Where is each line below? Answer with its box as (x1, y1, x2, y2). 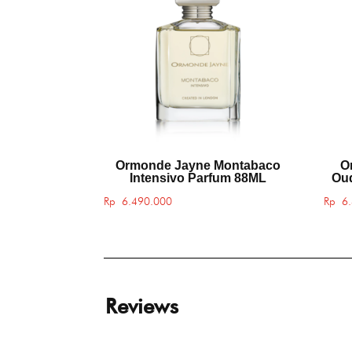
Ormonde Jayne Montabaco (115, 159, 280, 173)
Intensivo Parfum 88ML (129, 171, 266, 185)
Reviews (105, 294, 179, 319)
